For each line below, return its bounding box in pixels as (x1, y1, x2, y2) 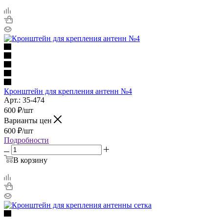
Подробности (4, 135, 49, 144)
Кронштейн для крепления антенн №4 (4, 87, 132, 95)
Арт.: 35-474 (4, 95, 44, 104)
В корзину (13, 155, 47, 164)
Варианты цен (4, 116, 54, 125)
